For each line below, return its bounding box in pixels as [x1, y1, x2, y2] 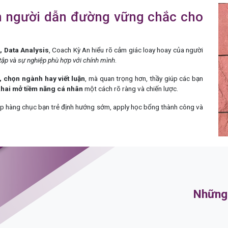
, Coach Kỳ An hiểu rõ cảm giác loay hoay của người [49, 45, 204, 54]
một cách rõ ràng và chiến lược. [83, 84, 178, 93]
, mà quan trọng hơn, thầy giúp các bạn [85, 74, 204, 82]
